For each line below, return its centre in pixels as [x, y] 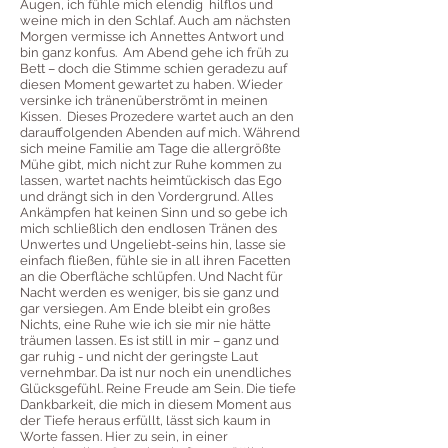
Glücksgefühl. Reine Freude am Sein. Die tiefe [158, 389]
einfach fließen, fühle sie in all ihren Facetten [155, 261]
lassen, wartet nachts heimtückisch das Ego [151, 181]
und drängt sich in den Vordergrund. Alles [146, 197]
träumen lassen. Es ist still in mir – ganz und [149, 341]
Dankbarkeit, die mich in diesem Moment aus [155, 405]
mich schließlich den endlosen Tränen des [148, 229]
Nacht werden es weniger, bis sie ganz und [149, 293]
